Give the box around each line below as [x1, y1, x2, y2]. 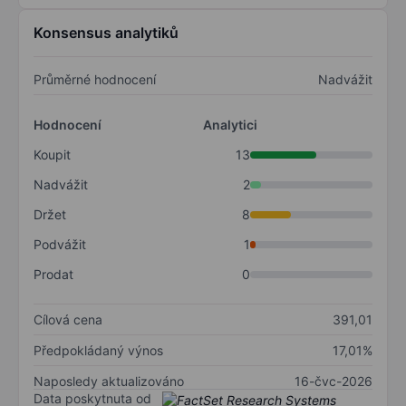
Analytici [203, 117, 257, 133]
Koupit [34, 147, 71, 163]
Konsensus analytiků [34, 24, 179, 43]
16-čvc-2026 [295, 373, 372, 390]
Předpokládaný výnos [34, 343, 163, 359]
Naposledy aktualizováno [34, 373, 184, 390]
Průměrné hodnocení [34, 72, 156, 88]
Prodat [34, 266, 73, 283]
